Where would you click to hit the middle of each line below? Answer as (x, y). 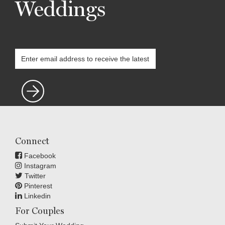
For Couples (40, 211)
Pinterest (37, 186)
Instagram (39, 166)
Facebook (39, 156)
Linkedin (36, 196)
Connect (32, 141)
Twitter (34, 176)
